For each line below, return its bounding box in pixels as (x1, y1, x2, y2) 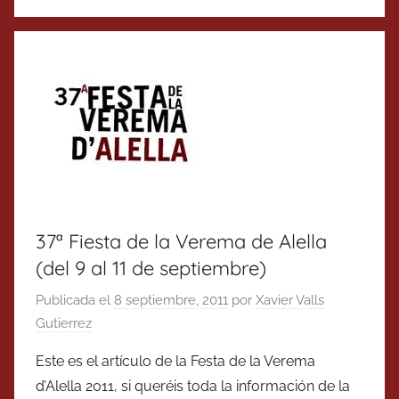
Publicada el (36, 291, 114, 308)
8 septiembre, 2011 (114, 291, 228, 308)
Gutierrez (36, 314, 92, 331)
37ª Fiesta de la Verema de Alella (36, 229, 327, 255)
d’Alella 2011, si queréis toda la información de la (36, 377, 350, 395)
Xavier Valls (256, 291, 324, 308)
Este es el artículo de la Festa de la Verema (36, 352, 315, 370)
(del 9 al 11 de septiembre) (36, 256, 266, 281)
